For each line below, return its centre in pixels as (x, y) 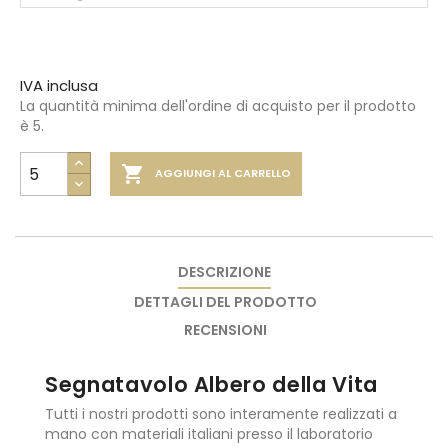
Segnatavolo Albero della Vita (211, 384)
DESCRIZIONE (224, 272)
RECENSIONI (226, 330)
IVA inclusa (59, 85)
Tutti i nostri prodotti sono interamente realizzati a (221, 414)
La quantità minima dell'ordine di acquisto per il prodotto (218, 106)
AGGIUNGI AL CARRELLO (223, 173)
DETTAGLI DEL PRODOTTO (226, 302)
